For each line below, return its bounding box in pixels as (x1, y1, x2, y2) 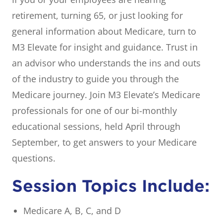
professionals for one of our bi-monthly (12, 105, 177, 117)
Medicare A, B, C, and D (23, 205, 121, 217)
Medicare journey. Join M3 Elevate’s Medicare (12, 89, 200, 101)
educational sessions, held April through (12, 120, 180, 133)
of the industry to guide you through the (12, 73, 179, 85)
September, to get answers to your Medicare (12, 136, 197, 149)
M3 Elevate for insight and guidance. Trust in (12, 41, 198, 54)
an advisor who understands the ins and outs (12, 57, 201, 69)
